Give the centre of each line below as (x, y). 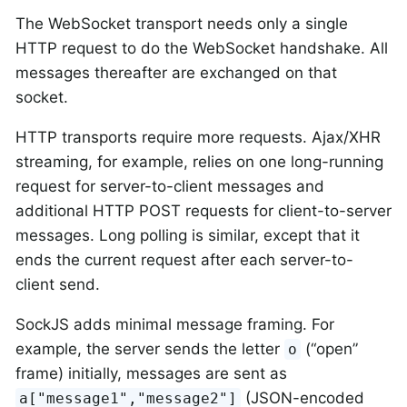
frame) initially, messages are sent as (151, 374)
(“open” (330, 349)
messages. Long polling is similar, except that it (188, 236)
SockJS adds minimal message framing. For (175, 325)
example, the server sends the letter (150, 349)
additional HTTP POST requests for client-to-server (203, 211)
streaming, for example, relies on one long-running (199, 162)
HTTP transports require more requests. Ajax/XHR (198, 138)
